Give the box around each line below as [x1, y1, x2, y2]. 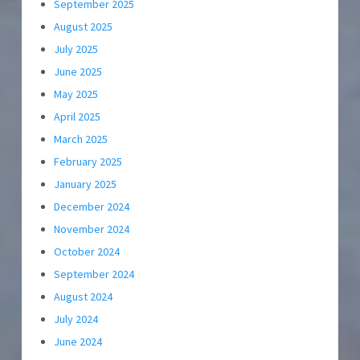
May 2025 [54, 87, 98, 102]
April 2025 [54, 109, 100, 125]
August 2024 [54, 289, 112, 305]
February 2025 [54, 154, 122, 170]
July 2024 [54, 312, 98, 327]
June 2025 [54, 64, 102, 80]
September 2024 [54, 267, 134, 282]
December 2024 [54, 199, 129, 215]
